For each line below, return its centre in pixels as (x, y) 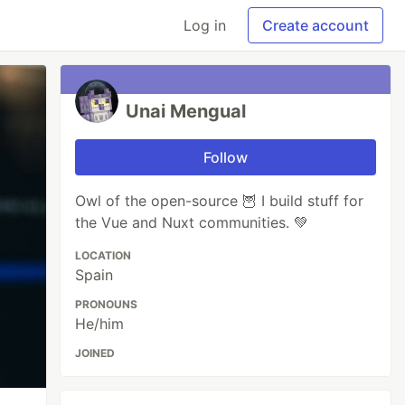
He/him (100, 324)
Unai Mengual (186, 111)
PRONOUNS (107, 304)
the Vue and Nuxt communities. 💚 (192, 222)
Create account (316, 25)
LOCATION (104, 255)
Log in (205, 25)
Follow (226, 157)
